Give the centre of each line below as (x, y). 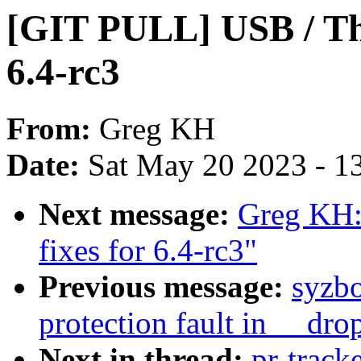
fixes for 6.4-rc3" (148, 251)
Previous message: (165, 287)
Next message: (138, 214)
